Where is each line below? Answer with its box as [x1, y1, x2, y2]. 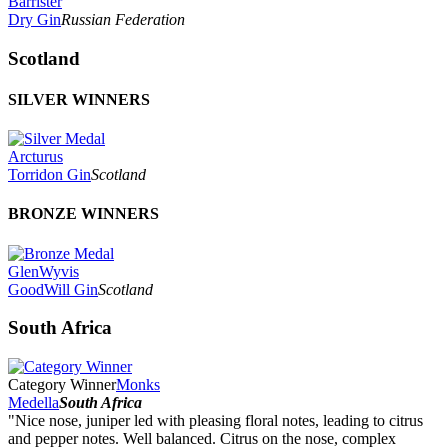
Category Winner [8, 376, 116, 394]
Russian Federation [61, 10, 185, 28]
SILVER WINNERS [8, 90, 150, 108]
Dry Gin [8, 10, 61, 28]
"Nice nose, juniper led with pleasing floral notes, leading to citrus [8, 412, 423, 430]
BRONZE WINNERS [8, 205, 159, 223]
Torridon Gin [8, 166, 91, 184]
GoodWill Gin [8, 280, 98, 298]
